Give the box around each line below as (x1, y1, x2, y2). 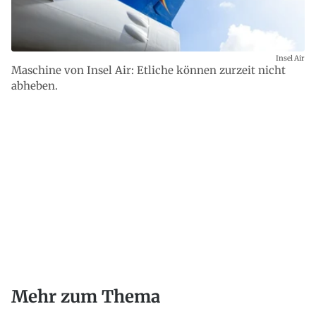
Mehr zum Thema (11, 286, 160, 308)
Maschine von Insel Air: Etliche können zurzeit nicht (11, 63, 286, 78)
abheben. (11, 79, 58, 93)
